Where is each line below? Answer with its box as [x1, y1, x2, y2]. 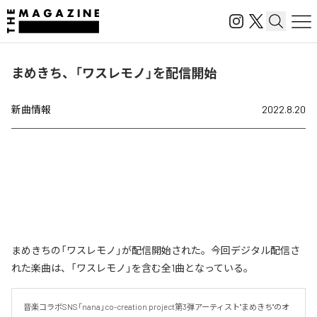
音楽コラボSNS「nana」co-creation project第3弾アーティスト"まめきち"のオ [23, 302, 289, 311]
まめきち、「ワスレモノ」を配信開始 [11, 65, 217, 81]
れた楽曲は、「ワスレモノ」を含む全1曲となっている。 [11, 262, 253, 274]
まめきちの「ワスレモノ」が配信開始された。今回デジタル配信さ [11, 244, 300, 256]
